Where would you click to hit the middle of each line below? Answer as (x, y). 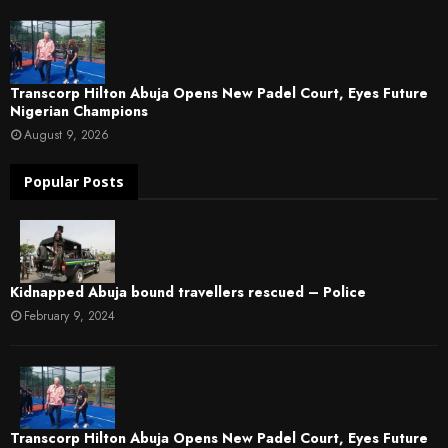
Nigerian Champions (79, 110)
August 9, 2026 (66, 134)
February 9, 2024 (69, 315)
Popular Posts (74, 181)
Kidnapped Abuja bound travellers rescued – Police (188, 291)
